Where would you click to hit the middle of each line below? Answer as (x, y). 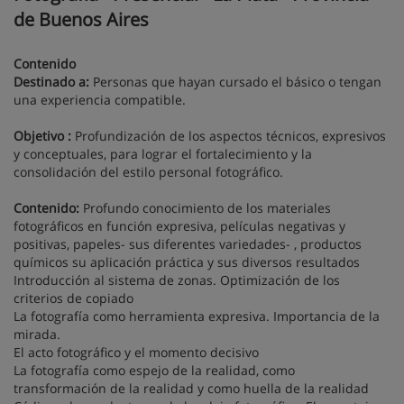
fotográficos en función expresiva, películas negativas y (179, 226)
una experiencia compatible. (100, 100)
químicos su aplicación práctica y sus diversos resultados (187, 262)
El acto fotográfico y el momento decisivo (136, 352)
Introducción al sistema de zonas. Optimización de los (177, 280)
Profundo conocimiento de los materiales (207, 208)
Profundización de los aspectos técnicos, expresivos (229, 136)
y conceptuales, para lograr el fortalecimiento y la (163, 154)
